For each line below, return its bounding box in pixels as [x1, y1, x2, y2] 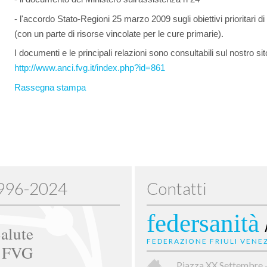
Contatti [147, 178, 207, 198]
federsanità [147, 209, 259, 237]
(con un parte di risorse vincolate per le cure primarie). [14, 28, 223, 39]
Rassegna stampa [14, 82, 86, 92]
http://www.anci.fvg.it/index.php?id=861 [14, 63, 165, 73]
